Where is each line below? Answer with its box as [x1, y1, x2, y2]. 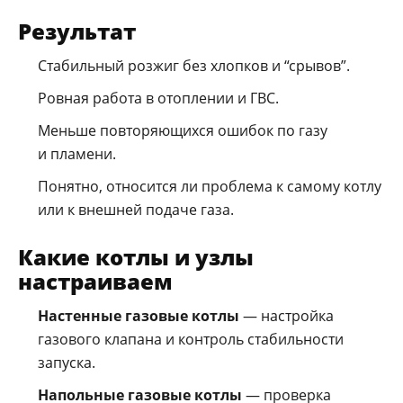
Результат [18, 15, 136, 46]
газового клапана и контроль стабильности [38, 328, 344, 349]
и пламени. [38, 143, 116, 164]
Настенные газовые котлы [38, 305, 239, 326]
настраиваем [18, 265, 173, 296]
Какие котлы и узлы [18, 241, 254, 272]
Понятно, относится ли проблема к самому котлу [38, 175, 381, 196]
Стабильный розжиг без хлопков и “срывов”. [38, 55, 350, 76]
